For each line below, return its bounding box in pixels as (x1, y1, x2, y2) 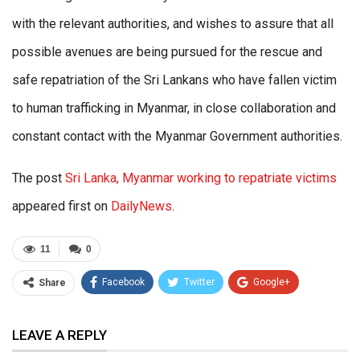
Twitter (184, 276, 215, 288)
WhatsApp (175, 307, 220, 319)
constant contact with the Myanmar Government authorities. (12, 129, 342, 145)
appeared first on (12, 198, 111, 215)
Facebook (102, 276, 145, 288)
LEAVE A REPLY (12, 327, 107, 344)
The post (12, 170, 65, 186)
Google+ (253, 276, 290, 288)
